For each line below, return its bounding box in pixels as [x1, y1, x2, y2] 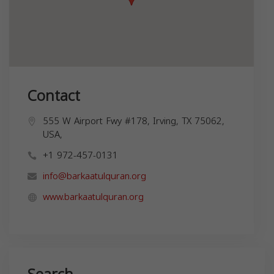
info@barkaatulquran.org [43, 167, 146, 185]
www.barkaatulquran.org [43, 188, 144, 206]
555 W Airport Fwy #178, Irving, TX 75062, [43, 112, 224, 130]
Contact [28, 81, 80, 110]
